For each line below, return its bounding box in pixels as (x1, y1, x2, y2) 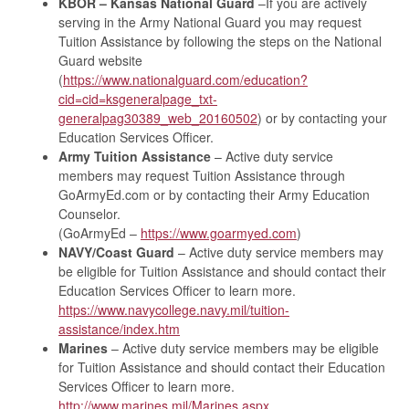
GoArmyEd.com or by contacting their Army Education (58, 185, 370, 204)
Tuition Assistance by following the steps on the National (58, 32, 382, 51)
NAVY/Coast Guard (58, 243, 174, 262)
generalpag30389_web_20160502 (58, 109, 257, 128)
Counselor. (58, 204, 121, 224)
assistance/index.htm (58, 320, 180, 339)
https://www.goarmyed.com (141, 224, 297, 243)
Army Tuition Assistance (58, 147, 211, 166)
